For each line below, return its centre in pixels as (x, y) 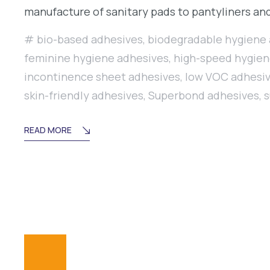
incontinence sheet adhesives (102, 77)
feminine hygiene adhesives (96, 58)
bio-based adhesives (90, 39)
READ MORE (48, 130)
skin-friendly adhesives (84, 96)
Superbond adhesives (204, 96)
